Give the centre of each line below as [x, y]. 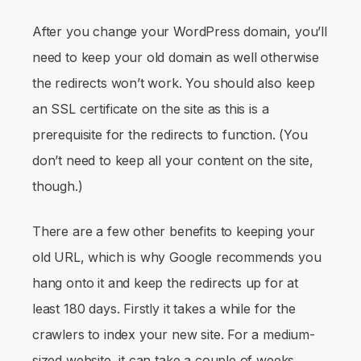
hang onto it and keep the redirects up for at [166, 282]
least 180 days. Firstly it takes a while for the [164, 308]
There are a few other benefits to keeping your [174, 231]
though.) [58, 186]
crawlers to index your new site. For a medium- [174, 334]
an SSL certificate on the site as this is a [151, 108]
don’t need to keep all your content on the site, [173, 160]
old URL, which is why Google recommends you [177, 257]
